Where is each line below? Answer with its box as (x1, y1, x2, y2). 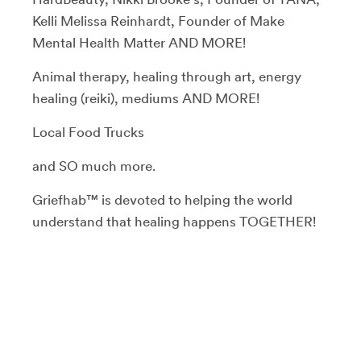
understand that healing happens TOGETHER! (32, 213, 316, 230)
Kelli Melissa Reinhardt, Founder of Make (32, 12, 284, 29)
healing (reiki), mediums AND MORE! (32, 89, 259, 106)
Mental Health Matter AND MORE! (32, 34, 246, 51)
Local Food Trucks (32, 123, 144, 140)
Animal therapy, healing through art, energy (32, 68, 301, 85)
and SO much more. (32, 157, 156, 174)
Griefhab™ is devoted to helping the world (32, 191, 293, 208)
